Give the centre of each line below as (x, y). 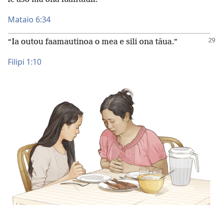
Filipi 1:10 (25, 62)
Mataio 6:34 (29, 19)
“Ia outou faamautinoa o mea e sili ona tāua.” (93, 42)
